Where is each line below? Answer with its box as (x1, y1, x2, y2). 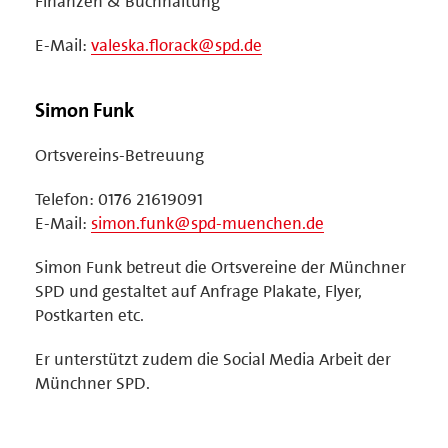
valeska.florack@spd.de (91, 33, 262, 56)
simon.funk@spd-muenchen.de (91, 211, 324, 234)
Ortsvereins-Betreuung (35, 143, 204, 166)
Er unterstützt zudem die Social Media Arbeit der (35, 347, 391, 370)
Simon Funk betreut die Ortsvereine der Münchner (35, 255, 406, 278)
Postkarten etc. (35, 303, 144, 326)
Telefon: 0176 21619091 (35, 187, 203, 210)
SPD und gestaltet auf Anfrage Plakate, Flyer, (35, 279, 362, 302)
